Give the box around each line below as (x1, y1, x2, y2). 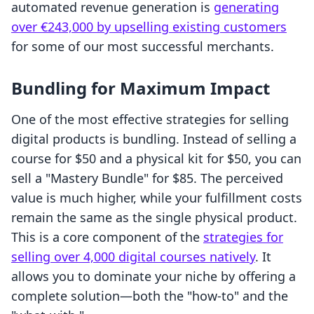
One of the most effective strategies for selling (11, 111, 289, 128)
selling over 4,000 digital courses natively (11, 248, 255, 266)
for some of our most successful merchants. (11, 38, 274, 55)
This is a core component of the (11, 228, 203, 246)
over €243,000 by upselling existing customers (11, 18, 287, 36)
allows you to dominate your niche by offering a (11, 268, 296, 285)
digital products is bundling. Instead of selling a (11, 130, 296, 148)
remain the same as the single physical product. (11, 209, 297, 226)
